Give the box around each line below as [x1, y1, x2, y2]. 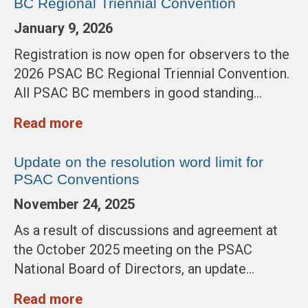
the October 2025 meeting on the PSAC [14, 241, 252, 258]
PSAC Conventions [14, 171, 140, 188]
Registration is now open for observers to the [14, 46, 289, 63]
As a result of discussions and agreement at [14, 222, 278, 239]
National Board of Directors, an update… [14, 261, 254, 278]
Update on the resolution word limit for [14, 154, 263, 170]
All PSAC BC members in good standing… [14, 85, 262, 102]
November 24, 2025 [14, 196, 135, 213]
